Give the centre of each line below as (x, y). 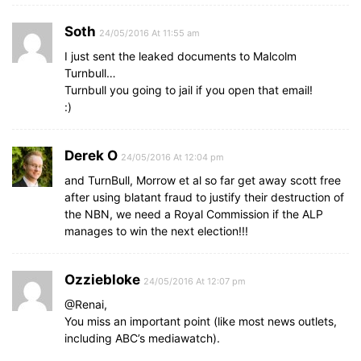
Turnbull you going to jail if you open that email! (189, 89)
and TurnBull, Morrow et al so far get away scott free (203, 180)
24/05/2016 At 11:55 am (149, 33)
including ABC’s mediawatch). (142, 338)
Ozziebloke (102, 279)
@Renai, (86, 304)
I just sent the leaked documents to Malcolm (180, 56)
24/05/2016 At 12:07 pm (195, 281)
